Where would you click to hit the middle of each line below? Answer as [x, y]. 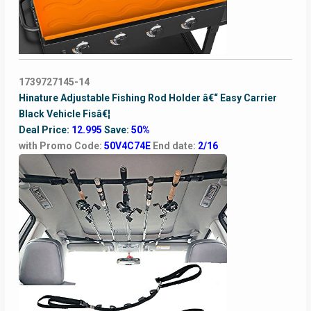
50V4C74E [128, 146]
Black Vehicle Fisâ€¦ [64, 114]
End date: [175, 146]
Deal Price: [45, 130]
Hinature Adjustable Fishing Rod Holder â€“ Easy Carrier [148, 98]
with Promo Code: [61, 146]
